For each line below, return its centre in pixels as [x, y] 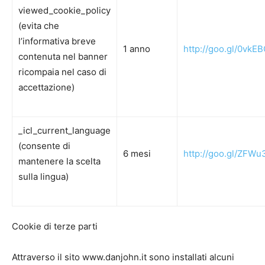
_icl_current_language [64, 130]
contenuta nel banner [63, 56]
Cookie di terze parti [55, 226]
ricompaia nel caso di [62, 72]
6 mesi [137, 153]
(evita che [39, 26]
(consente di [44, 146]
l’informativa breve [57, 41]
